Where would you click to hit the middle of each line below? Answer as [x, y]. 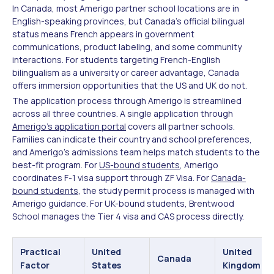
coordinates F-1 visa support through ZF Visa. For [112, 177]
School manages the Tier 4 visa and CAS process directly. [128, 216]
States [106, 265]
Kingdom [242, 265]
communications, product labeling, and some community [127, 46]
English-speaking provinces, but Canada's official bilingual [128, 21]
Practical [40, 251]
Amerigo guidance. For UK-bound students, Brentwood [123, 203]
